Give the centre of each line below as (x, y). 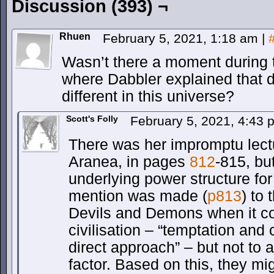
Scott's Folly (92, 119)
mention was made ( (138, 196)
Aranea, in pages (129, 162)
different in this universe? (148, 96)
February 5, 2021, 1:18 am (182, 38)
